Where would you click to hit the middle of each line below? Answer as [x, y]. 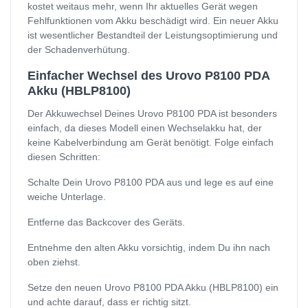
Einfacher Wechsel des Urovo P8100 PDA [148, 76]
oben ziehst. [54, 262]
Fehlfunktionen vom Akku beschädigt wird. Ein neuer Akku [153, 21]
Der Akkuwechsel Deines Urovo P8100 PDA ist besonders [152, 114]
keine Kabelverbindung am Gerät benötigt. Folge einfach [151, 143]
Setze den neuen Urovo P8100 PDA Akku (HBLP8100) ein [153, 288]
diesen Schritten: [64, 157]
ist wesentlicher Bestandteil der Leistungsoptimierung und [153, 35]
